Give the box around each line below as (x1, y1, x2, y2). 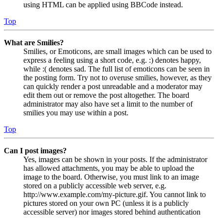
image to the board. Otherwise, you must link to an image (23, 173, 199, 182)
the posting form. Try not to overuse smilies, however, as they (23, 73, 212, 82)
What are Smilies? (4, 38, 64, 47)
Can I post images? (4, 146, 67, 155)
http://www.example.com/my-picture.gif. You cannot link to (23, 190, 206, 199)
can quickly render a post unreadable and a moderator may (23, 82, 202, 91)
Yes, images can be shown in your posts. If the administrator (23, 155, 207, 164)
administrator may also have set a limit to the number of (23, 100, 193, 109)
